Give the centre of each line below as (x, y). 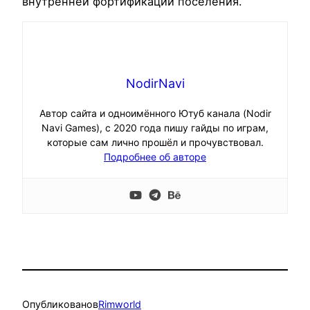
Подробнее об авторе (155, 157)
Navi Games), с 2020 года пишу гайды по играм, (155, 128)
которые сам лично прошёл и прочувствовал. (155, 143)
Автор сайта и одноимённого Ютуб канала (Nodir (155, 113)
